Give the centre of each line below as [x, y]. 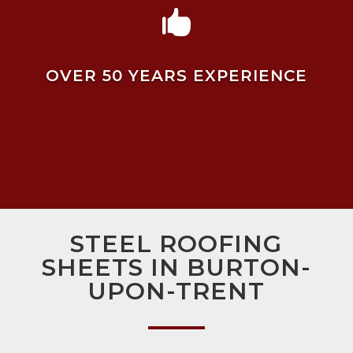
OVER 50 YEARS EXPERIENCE [176, 76]
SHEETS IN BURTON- [176, 268]
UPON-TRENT [176, 292]
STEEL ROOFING [176, 244]
